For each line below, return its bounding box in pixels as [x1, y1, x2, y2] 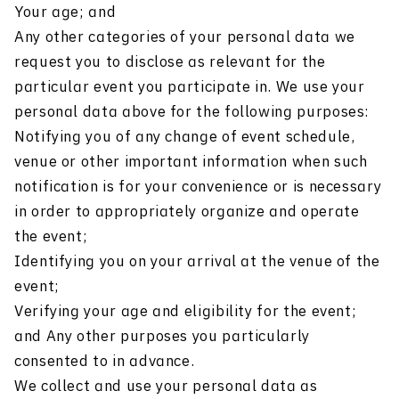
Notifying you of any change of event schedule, [14, 126, 355, 149]
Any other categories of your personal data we [14, 27, 355, 49]
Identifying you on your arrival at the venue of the [14, 251, 380, 273]
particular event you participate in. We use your [14, 77, 365, 99]
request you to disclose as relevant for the [14, 52, 326, 74]
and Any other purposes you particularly [14, 326, 310, 348]
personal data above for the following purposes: [14, 102, 370, 124]
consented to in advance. [14, 351, 195, 373]
